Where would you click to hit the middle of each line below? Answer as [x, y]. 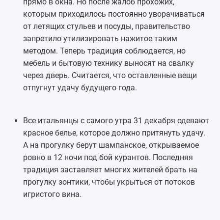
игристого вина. [52, 194]
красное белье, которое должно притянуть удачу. [114, 133]
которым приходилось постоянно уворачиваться [114, 14]
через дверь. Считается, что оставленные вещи [110, 75]
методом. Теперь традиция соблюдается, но [104, 51]
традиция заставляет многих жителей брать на [110, 169]
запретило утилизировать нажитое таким [100, 38]
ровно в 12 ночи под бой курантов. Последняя [108, 157]
